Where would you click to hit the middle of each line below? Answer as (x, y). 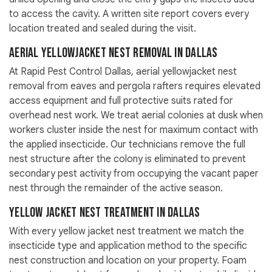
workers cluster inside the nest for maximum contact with (134, 130)
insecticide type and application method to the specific (128, 246)
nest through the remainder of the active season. (116, 189)
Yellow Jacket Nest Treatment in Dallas (105, 213)
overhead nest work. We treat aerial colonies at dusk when (136, 116)
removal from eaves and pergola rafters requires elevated (135, 87)
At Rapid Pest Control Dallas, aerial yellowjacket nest (123, 72)
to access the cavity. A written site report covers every (129, 14)
